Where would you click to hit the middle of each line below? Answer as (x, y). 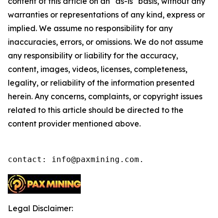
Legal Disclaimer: (40, 208)
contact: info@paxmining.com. (76, 159)
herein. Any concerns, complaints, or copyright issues (105, 96)
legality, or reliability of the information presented (101, 82)
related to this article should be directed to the (96, 110)
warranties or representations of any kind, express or (106, 14)
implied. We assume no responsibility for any (90, 28)
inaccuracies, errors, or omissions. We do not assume (106, 42)
